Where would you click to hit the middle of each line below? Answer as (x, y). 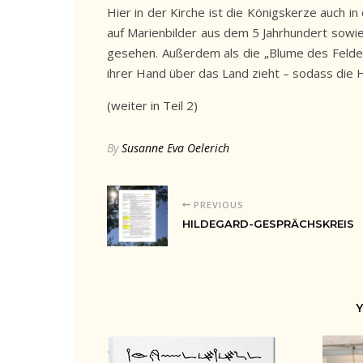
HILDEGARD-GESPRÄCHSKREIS (268, 224)
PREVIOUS (217, 205)
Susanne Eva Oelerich (175, 148)
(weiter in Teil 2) (152, 105)
